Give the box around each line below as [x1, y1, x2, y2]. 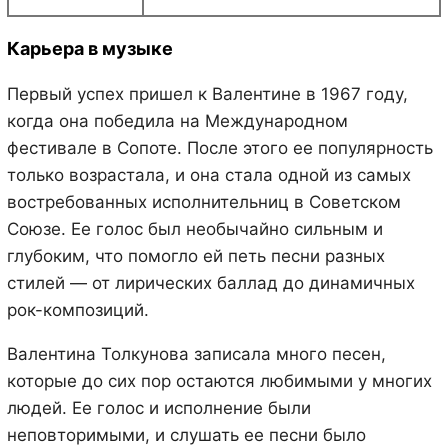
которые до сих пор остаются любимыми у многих [6, 370, 432, 391]
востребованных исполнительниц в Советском [6, 191, 401, 212]
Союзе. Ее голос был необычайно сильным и [6, 218, 383, 239]
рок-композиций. [6, 299, 149, 320]
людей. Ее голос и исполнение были [6, 397, 311, 418]
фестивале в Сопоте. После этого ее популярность [6, 137, 433, 158]
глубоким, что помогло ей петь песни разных [6, 245, 385, 266]
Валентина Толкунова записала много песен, [6, 343, 386, 364]
